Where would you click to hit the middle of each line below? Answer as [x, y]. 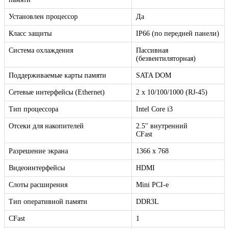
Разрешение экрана [38, 151]
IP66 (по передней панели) [178, 34]
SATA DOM [154, 76]
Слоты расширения [38, 185]
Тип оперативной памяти [48, 202]
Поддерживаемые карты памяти [58, 76]
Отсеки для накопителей [46, 126]
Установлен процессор [43, 17]
